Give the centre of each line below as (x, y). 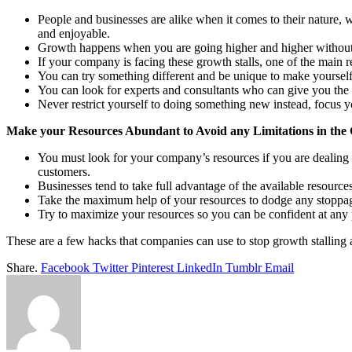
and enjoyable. (74, 33)
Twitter (110, 267)
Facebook (65, 267)
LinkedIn (200, 267)
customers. (64, 171)
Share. (22, 267)
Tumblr (244, 267)
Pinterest (152, 267)
